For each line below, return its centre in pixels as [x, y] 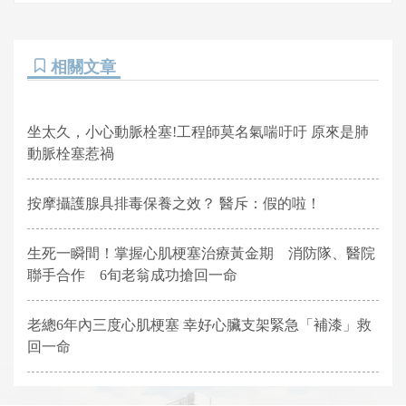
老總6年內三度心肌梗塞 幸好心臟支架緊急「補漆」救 [199, 325]
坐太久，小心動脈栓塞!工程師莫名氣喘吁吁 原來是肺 [198, 132]
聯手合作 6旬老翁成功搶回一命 [132, 275]
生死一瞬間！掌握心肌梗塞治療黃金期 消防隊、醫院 [201, 253]
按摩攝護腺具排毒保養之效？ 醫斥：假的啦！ [174, 203]
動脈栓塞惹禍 [71, 154]
